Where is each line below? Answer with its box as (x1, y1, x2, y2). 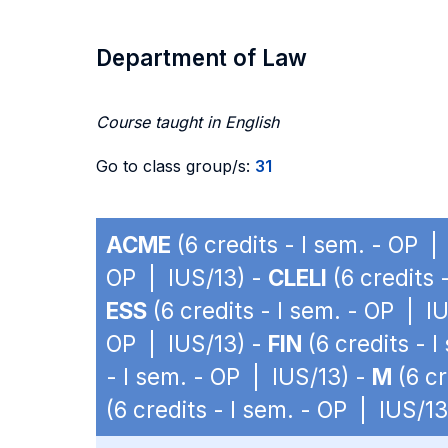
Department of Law (96, 44, 307, 71)
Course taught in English (96, 112, 279, 132)
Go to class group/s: (96, 156, 255, 176)
